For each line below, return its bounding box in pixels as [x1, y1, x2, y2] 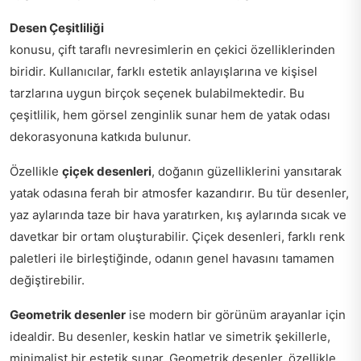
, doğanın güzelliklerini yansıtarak [151, 163, 342, 179]
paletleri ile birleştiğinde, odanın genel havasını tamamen [10, 250, 334, 266]
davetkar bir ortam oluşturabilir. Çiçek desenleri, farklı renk [10, 228, 345, 244]
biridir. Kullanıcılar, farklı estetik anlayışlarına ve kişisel [10, 63, 317, 79]
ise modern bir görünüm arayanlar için [126, 306, 346, 322]
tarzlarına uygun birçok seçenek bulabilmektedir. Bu [10, 85, 305, 101]
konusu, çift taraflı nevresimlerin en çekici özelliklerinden [10, 41, 335, 57]
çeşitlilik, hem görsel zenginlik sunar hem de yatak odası [10, 106, 330, 122]
